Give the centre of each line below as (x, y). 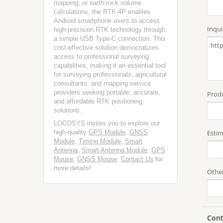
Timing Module (100, 141)
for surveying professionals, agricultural (110, 74)
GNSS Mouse (97, 159)
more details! (72, 168)
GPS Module (107, 132)
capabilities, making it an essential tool (110, 65)
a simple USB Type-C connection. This (110, 39)
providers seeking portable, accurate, (107, 92)
